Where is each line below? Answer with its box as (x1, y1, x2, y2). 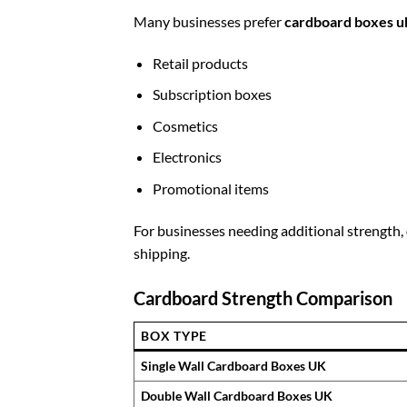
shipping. (134, 243, 190, 262)
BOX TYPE (141, 327, 207, 343)
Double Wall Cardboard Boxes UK (141, 387, 333, 403)
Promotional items (152, 180, 269, 198)
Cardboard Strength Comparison (134, 286, 392, 309)
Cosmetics (152, 116, 218, 134)
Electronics (152, 148, 222, 166)
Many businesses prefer (134, 12, 284, 30)
